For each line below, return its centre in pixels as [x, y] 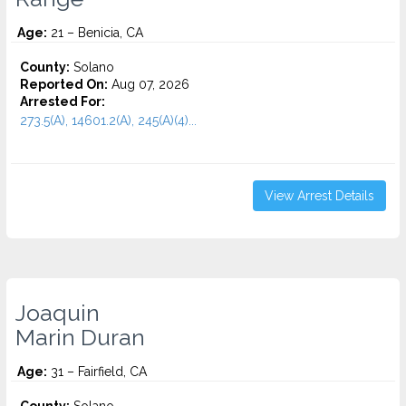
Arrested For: [63, 101]
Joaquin [58, 313]
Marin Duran [80, 337]
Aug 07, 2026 [149, 84]
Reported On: [64, 84]
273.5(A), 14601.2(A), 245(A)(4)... [108, 121]
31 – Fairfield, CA [97, 372]
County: [45, 67]
